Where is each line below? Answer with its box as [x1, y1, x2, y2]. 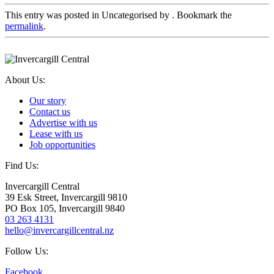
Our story [29, 95, 66, 106]
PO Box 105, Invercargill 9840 [5, 202, 125, 213]
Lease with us [29, 128, 83, 139]
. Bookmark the [172, 9, 232, 20]
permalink [5, 20, 43, 31]
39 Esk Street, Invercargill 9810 [5, 191, 127, 202]
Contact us [29, 106, 70, 117]
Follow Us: [5, 245, 48, 256]
